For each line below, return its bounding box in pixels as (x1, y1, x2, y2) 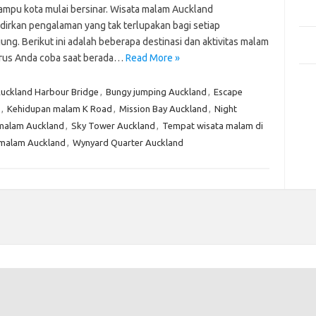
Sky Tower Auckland (71, 121, 155, 130)
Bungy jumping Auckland (105, 87, 207, 97)
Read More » (125, 52, 180, 63)
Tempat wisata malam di (162, 121, 263, 130)
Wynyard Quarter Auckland (72, 138, 183, 147)
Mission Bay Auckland (119, 104, 207, 114)
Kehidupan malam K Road (6, 104, 112, 114)
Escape (213, 87, 243, 97)
